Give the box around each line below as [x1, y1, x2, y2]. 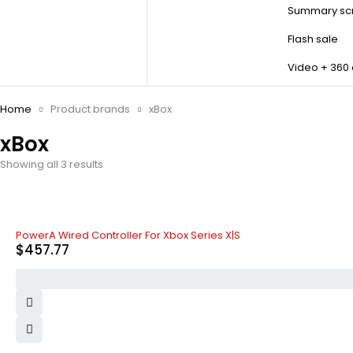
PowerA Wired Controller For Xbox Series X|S [16, 228, 240, 243]
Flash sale [288, 32, 338, 46]
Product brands [50, 102, 130, 117]
